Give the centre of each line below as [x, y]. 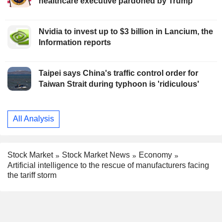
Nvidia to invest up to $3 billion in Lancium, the [126, 31]
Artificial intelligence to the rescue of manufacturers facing [108, 165]
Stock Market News [96, 155]
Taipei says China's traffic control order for [118, 73]
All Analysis [33, 119]
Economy [155, 155]
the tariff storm [32, 175]
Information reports [75, 42]
